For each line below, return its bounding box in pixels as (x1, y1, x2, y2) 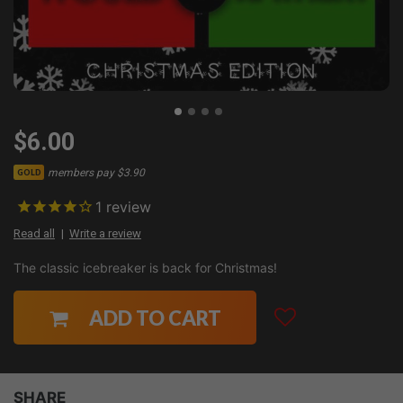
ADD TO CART (88, 305, 221, 330)
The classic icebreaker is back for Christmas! (13, 260, 277, 276)
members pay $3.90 (48, 166, 146, 179)
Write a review (69, 227, 141, 241)
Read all (13, 227, 55, 241)
